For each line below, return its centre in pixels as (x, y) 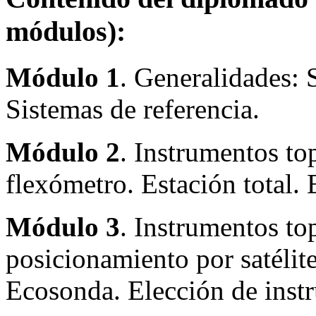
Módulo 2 (63, 152)
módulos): (66, 31)
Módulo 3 (63, 226)
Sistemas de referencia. (133, 109)
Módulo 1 (63, 77)
